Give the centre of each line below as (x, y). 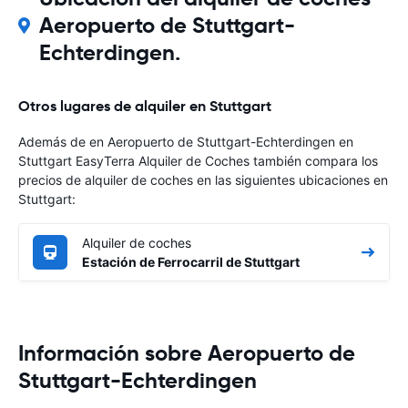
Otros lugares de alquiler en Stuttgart (145, 106)
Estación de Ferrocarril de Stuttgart (191, 261)
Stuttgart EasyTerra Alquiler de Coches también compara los (198, 160)
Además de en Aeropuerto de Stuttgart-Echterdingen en (186, 141)
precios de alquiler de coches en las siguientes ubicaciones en (203, 179)
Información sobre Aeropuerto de (187, 353)
